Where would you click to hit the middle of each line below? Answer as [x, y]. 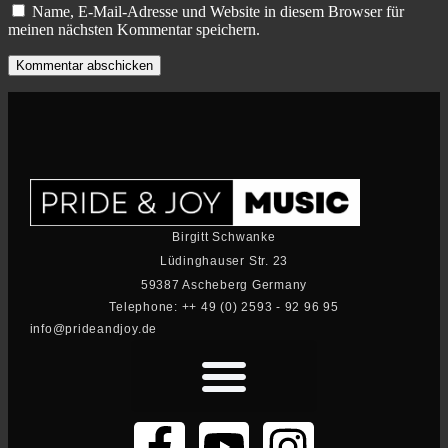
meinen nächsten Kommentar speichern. [134, 30]
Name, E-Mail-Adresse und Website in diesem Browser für [218, 12]
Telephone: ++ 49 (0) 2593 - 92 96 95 [224, 306]
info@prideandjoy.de [93, 328]
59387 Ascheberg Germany [224, 284]
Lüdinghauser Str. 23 [224, 260]
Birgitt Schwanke [224, 236]
